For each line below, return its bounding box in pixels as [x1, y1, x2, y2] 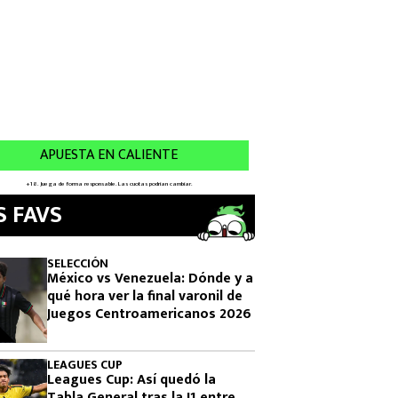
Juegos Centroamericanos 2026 [47, 302, 251, 326]
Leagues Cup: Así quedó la [47, 368, 216, 392]
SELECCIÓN [47, 253, 108, 274]
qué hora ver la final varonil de [47, 284, 243, 308]
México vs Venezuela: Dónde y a [47, 267, 253, 291]
